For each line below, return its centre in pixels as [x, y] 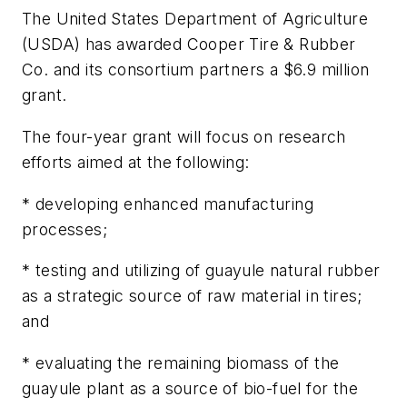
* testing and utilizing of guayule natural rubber [201, 271]
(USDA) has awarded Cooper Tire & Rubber [189, 45]
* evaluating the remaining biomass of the [181, 362]
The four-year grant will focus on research [184, 136]
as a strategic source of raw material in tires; [192, 296]
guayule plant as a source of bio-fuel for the [190, 388]
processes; [65, 229]
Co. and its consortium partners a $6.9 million [196, 70]
